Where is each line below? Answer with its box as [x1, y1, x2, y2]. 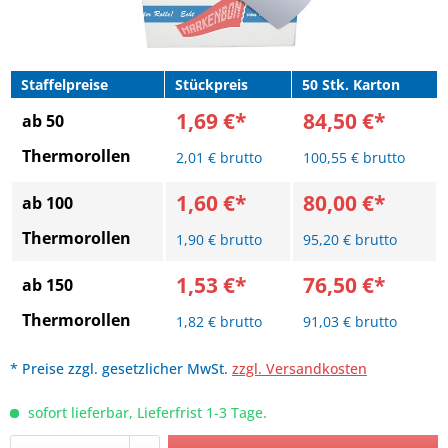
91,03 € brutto [303, 312, 397, 331]
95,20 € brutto [303, 230, 397, 249]
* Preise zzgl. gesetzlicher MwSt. [10, 359, 232, 378]
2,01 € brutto [176, 148, 262, 167]
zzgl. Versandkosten [232, 359, 367, 378]
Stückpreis [175, 75, 248, 94]
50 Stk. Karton [302, 75, 400, 94]
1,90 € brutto [176, 230, 262, 249]
